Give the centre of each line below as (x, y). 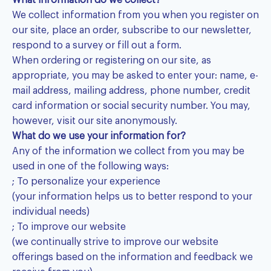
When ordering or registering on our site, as (112, 61)
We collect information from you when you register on (135, 15)
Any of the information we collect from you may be (128, 152)
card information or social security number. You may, (131, 106)
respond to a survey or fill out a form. (97, 46)
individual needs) (51, 212)
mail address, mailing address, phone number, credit (131, 91)
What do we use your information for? (99, 136)
